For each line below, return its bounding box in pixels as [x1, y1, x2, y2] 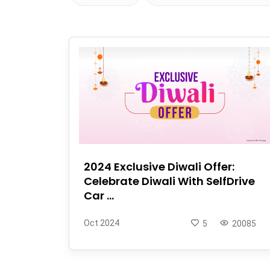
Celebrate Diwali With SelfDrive [84, 173, 255, 189]
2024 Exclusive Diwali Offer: [84, 159, 234, 174]
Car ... [84, 187, 114, 203]
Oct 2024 [84, 218, 119, 228]
